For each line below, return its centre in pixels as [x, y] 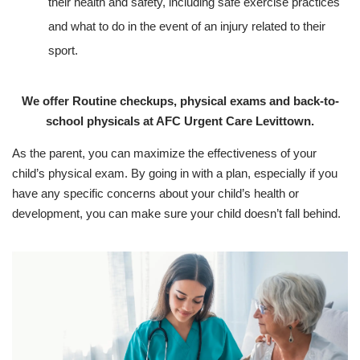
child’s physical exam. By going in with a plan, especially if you [175, 173]
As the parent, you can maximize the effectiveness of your [164, 153]
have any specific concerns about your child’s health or [155, 193]
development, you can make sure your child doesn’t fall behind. [176, 213]
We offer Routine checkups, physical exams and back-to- [180, 101]
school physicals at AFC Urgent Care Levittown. [180, 121]
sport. [63, 50]
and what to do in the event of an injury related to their [187, 26]
